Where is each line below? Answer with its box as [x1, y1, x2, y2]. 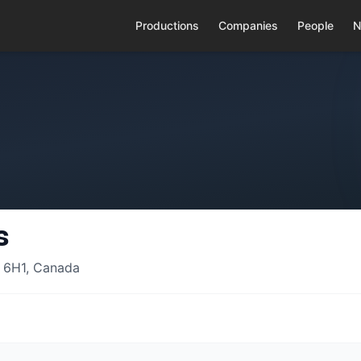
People [297, 19, 334, 32]
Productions [135, 19, 199, 32]
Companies [218, 19, 278, 32]
